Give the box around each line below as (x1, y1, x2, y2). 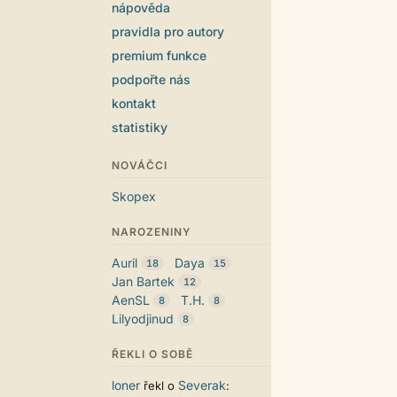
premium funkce (112, 48, 206, 63)
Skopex (112, 189, 156, 204)
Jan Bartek (112, 274, 175, 289)
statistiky (112, 120, 167, 135)
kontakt (112, 96, 156, 111)
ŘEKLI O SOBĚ (112, 347, 193, 361)
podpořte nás (112, 72, 191, 87)
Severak (178, 378, 226, 393)
